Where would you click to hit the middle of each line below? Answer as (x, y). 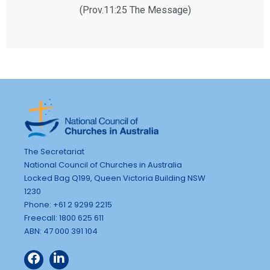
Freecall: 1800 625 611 (64, 218)
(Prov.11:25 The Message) (135, 10)
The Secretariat (54, 151)
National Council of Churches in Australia (103, 165)
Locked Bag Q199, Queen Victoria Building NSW (115, 178)
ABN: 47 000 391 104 (61, 231)
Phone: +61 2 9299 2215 (68, 204)
